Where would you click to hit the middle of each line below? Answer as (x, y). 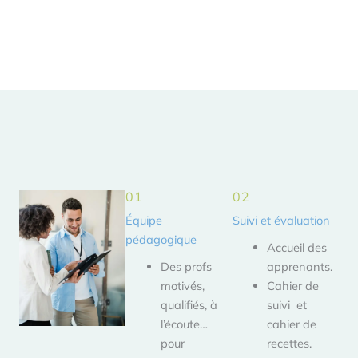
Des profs (187, 267)
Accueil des (297, 248)
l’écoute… (185, 324)
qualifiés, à (189, 305)
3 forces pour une (179, 26)
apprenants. (300, 267)
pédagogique (161, 240)
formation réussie (179, 58)
